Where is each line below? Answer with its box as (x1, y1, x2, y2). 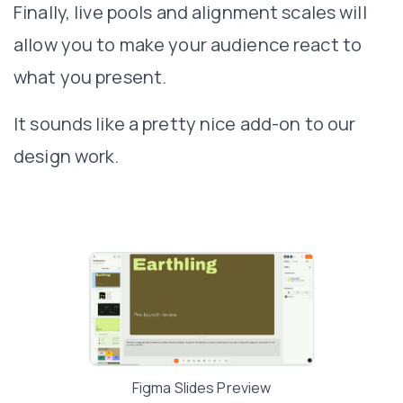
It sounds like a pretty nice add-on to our (13, 111, 356, 136)
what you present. (13, 64, 167, 89)
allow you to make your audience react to (13, 31, 362, 57)
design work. (13, 143, 120, 168)
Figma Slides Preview (131, 377, 272, 398)
